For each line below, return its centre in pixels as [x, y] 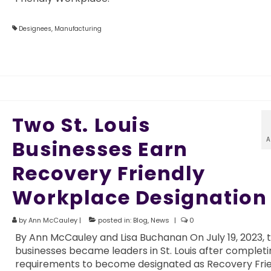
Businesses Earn [100, 149]
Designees [35, 28]
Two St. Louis [81, 125]
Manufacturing [78, 28]
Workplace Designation [139, 197]
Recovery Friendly [109, 173]
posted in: [114, 220]
